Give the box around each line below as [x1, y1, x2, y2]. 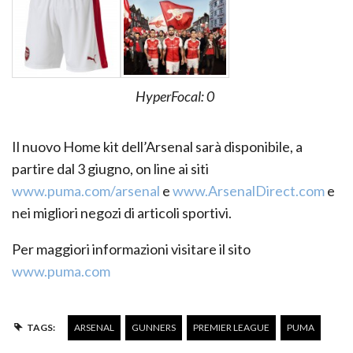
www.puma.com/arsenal [12, 182, 160, 200]
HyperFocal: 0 [135, 87, 214, 106]
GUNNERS [131, 321, 176, 334]
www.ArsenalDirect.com [173, 182, 325, 200]
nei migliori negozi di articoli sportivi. [12, 204, 232, 222]
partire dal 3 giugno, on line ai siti [12, 160, 209, 178]
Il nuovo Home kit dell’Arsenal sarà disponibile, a [12, 138, 303, 156]
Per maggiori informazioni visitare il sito [12, 240, 251, 258]
